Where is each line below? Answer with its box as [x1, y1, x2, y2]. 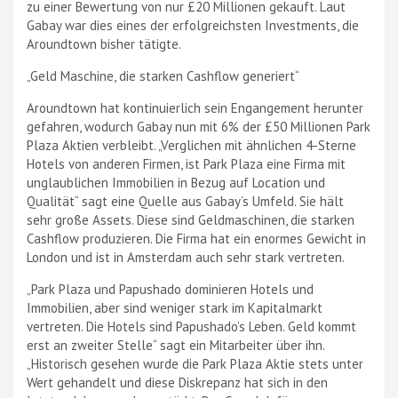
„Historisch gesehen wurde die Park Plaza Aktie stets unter [27, 355, 363, 372]
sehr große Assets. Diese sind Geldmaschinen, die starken [27, 211, 354, 228]
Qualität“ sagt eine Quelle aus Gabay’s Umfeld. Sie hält [27, 193, 344, 210]
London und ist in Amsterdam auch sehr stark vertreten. [27, 249, 345, 266]
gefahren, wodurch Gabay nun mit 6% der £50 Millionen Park [27, 118, 370, 135]
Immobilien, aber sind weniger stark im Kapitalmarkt [27, 299, 322, 316]
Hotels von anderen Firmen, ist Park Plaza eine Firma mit [27, 155, 346, 172]
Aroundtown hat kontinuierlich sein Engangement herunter [27, 99, 363, 116]
